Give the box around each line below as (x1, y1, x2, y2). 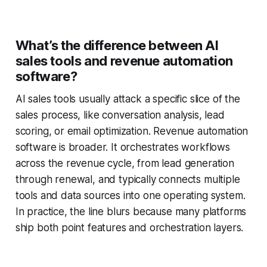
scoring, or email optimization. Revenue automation (15, 125, 249, 138)
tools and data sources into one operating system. (15, 190, 246, 202)
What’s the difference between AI (15, 38, 219, 54)
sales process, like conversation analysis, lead (15, 109, 225, 122)
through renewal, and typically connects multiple (15, 173, 240, 186)
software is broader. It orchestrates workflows (15, 141, 230, 154)
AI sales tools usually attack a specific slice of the (15, 93, 240, 105)
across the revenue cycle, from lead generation (15, 157, 234, 170)
